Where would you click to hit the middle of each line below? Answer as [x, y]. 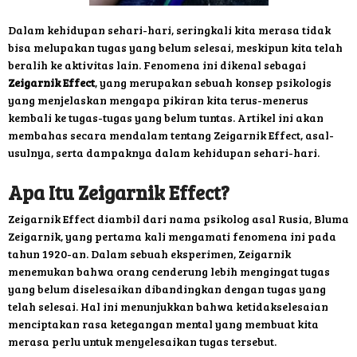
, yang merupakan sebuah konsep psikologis [213, 83]
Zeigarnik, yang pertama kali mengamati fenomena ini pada [172, 237]
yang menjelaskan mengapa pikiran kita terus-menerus [158, 100]
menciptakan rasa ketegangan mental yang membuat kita [163, 324]
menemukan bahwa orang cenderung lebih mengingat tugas [169, 272]
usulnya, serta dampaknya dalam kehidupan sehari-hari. [164, 153]
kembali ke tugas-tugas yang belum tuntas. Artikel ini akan [166, 118]
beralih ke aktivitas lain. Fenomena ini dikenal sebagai [157, 65]
